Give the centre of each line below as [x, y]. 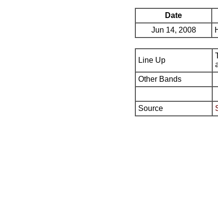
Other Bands [160, 79]
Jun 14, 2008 [173, 30]
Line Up [152, 60]
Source [151, 108]
